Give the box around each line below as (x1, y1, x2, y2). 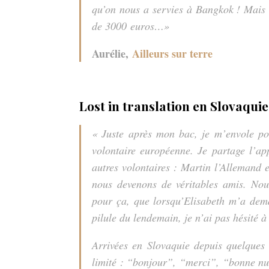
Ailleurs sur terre (132, 45, 213, 61)
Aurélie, (92, 45, 132, 61)
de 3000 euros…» (92, 18, 173, 33)
